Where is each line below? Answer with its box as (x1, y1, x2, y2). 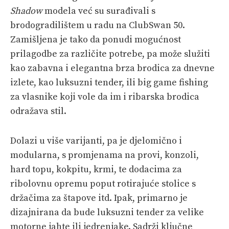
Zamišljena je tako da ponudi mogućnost (10, 33, 181, 45)
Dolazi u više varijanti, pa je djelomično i (10, 134, 182, 147)
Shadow (10, 5, 42, 17)
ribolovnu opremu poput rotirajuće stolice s (10, 177, 196, 190)
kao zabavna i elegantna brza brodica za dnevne (10, 62, 215, 74)
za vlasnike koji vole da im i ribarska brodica (10, 90, 199, 103)
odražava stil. (10, 105, 66, 117)
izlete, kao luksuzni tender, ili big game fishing (10, 76, 208, 88)
